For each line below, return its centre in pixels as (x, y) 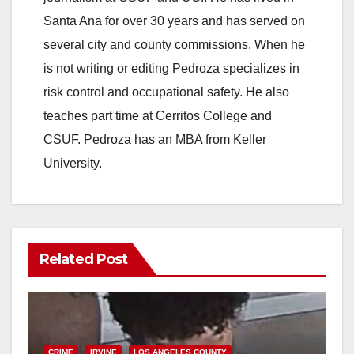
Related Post (84, 260)
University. (73, 164)
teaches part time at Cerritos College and (158, 116)
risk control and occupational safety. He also (166, 92)
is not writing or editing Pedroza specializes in (171, 69)
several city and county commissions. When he (174, 45)
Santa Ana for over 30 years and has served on (174, 21)
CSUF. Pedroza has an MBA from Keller (155, 140)
